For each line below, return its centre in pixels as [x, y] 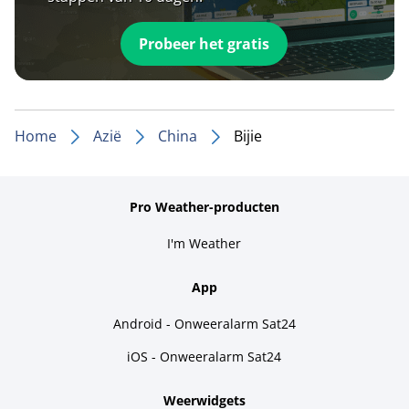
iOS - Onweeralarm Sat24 [204, 356]
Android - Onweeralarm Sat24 [204, 323]
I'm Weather [204, 243]
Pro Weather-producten [204, 206]
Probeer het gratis [204, 43]
